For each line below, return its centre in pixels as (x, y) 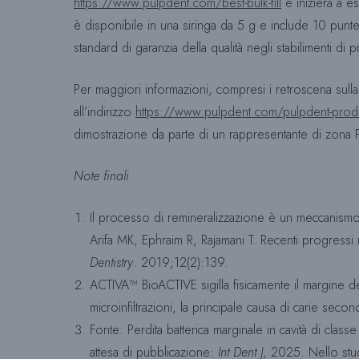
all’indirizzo (105, 112)
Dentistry (111, 262)
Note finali (101, 176)
